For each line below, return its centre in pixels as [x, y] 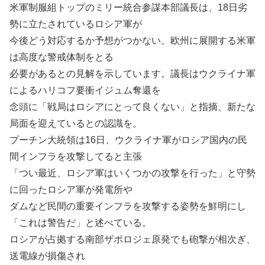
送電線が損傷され [47, 256]
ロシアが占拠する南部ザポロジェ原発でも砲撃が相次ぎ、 [132, 239]
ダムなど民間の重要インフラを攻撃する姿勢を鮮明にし [128, 206]
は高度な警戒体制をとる [62, 57]
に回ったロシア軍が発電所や [71, 190]
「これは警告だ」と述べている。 [80, 223]
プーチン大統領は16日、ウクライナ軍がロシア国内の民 [128, 140]
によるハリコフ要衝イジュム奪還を [85, 90]
